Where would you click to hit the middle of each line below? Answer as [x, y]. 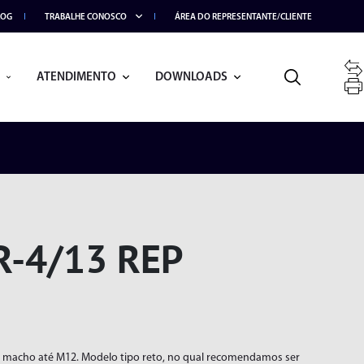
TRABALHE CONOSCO [86, 17]
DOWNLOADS [191, 77]
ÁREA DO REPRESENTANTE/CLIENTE [243, 17]
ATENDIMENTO [76, 77]
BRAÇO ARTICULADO [137, 331]
